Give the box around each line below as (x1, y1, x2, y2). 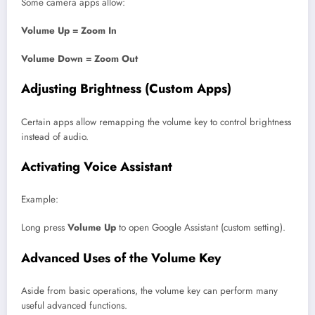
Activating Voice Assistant (21, 157, 172, 176)
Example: (21, 193, 58, 207)
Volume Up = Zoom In (21, 23, 117, 37)
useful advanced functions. (21, 299, 127, 313)
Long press (21, 221, 67, 235)
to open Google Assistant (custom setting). (116, 221, 285, 235)
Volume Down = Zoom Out (21, 51, 138, 65)
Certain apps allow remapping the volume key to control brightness (21, 115, 291, 129)
